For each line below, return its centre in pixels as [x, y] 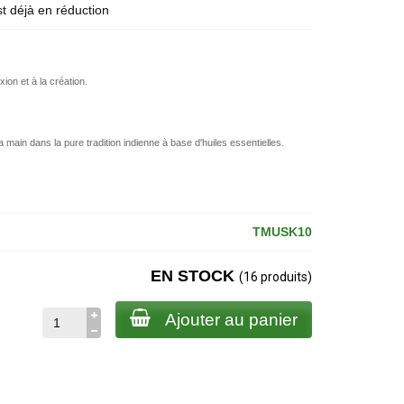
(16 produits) [275, 277]
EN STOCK [194, 276]
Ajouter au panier [231, 320]
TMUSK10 [282, 232]
